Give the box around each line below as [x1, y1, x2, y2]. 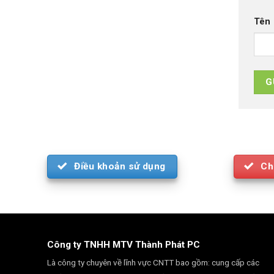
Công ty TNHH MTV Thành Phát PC [47, 239, 200, 251]
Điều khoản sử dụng [74, 160, 166, 172]
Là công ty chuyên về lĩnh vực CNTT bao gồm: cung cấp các [47, 257, 259, 268]
